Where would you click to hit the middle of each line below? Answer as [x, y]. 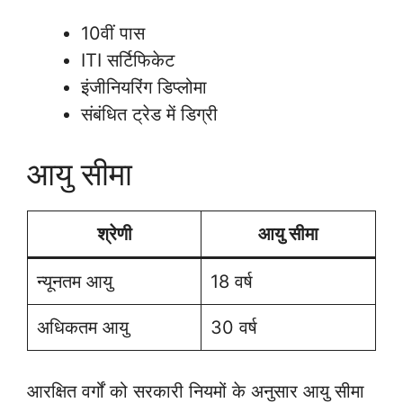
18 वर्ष [232, 281]
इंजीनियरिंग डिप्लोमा [144, 87]
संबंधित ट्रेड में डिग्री [149, 114]
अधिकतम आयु [83, 327]
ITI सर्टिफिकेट [128, 60]
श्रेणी [114, 233]
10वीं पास [113, 33]
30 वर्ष [234, 327]
